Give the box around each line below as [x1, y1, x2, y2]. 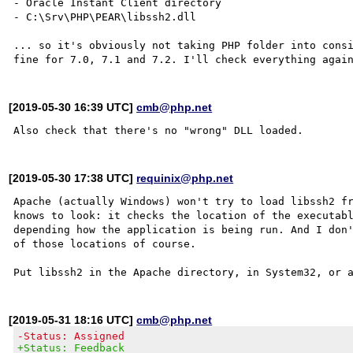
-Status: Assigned [17, 329, 125, 342]
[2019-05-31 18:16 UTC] [9, 313, 137, 326]
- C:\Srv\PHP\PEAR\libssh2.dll [13, 10, 197, 23]
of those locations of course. [13, 237, 197, 250]
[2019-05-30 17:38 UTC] [9, 171, 137, 184]
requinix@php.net [136, 171, 234, 184]
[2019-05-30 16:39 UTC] [9, 100, 137, 113]
